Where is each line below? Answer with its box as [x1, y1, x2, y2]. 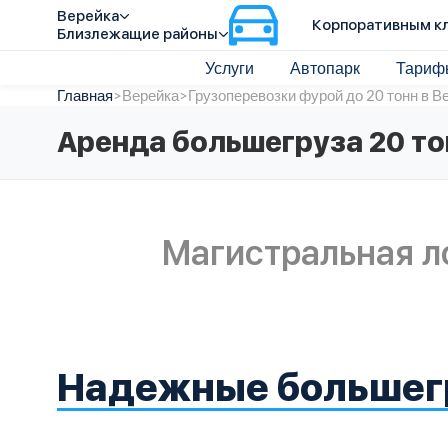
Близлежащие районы [57, 25, 218, 43]
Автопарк [289, 58, 360, 77]
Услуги [204, 58, 254, 77]
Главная [57, 86, 113, 104]
